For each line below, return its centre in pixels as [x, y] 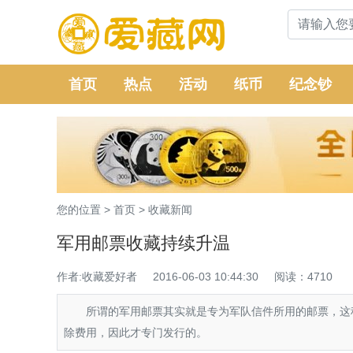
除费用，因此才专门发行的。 [136, 333]
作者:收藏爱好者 [97, 277]
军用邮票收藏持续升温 [143, 243]
